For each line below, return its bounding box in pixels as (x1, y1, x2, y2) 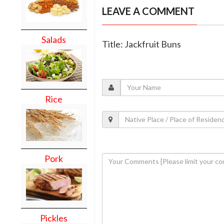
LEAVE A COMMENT (101, 4, 194, 17)
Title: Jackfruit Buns (101, 38, 181, 49)
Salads (41, 34, 66, 45)
